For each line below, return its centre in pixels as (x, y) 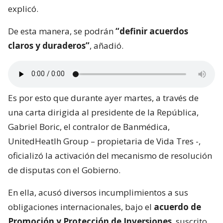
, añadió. (107, 45)
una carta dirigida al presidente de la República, (103, 112)
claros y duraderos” (49, 45)
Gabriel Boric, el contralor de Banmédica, (89, 126)
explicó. (23, 8)
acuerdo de (177, 207)
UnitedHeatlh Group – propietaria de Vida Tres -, (104, 141)
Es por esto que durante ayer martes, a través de (103, 98)
